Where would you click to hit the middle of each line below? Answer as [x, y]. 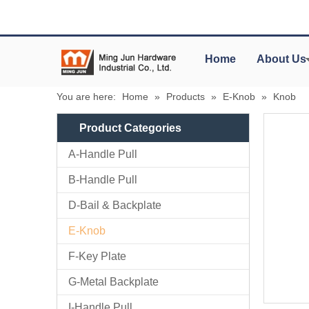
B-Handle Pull [103, 179]
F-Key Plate [97, 256]
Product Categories [130, 128]
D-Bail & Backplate [115, 205]
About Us [281, 59]
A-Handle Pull [103, 154]
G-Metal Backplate [113, 281]
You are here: [86, 96]
